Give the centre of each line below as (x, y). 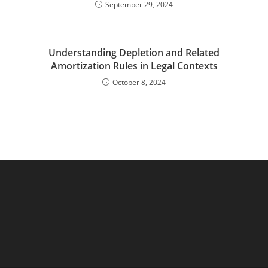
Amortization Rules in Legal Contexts (134, 66)
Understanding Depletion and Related (134, 53)
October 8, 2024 (139, 82)
